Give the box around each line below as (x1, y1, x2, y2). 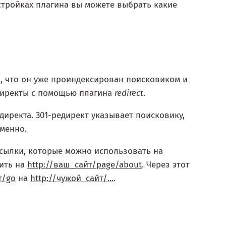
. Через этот (142, 159, 190, 171)
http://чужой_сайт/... (30, 173, 114, 184)
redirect (115, 88, 143, 99)
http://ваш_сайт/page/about (27, 159, 142, 171)
